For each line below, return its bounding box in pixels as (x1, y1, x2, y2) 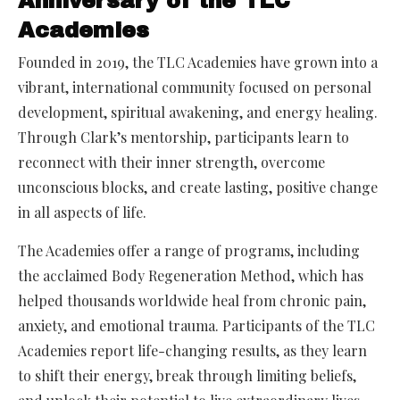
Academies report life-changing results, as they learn (18, 341, 367, 361)
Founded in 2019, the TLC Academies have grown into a (18, 53, 378, 72)
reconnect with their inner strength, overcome (18, 153, 325, 172)
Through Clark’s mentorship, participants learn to (18, 128, 349, 147)
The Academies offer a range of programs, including (18, 241, 360, 261)
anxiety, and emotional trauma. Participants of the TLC (18, 316, 375, 336)
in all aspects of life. (18, 203, 146, 222)
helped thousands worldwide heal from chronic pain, (18, 291, 366, 311)
